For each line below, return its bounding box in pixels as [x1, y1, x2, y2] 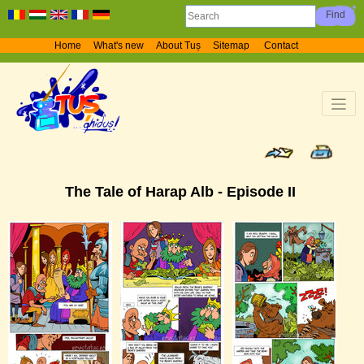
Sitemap [212, 40, 252, 51]
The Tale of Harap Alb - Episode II [64, 184, 296, 200]
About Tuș [155, 40, 201, 51]
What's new [93, 40, 144, 51]
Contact [263, 40, 298, 51]
